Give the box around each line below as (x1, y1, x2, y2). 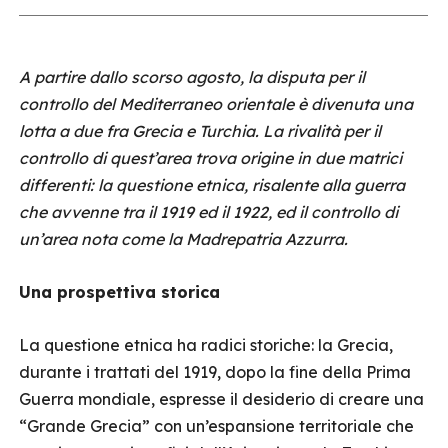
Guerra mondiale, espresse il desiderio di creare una (19, 389, 424, 409)
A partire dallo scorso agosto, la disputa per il (19, 67, 365, 87)
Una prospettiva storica (19, 282, 220, 302)
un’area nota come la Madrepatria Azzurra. (19, 229, 348, 249)
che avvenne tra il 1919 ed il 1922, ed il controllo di (19, 202, 398, 222)
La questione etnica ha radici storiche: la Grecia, (19, 335, 393, 355)
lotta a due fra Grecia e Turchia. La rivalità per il (19, 121, 381, 141)
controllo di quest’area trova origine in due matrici (19, 148, 402, 168)
